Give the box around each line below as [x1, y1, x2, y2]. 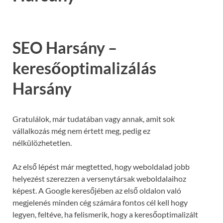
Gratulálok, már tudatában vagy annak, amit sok [12, 113, 175, 123]
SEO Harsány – [12, 37, 117, 57]
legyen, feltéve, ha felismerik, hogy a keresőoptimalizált [12, 209, 198, 219]
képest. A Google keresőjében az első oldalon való [12, 185, 181, 195]
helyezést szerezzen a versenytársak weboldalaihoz [12, 173, 186, 183]
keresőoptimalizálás [12, 58, 156, 78]
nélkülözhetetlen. [12, 137, 72, 147]
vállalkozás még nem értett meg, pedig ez [12, 125, 150, 135]
